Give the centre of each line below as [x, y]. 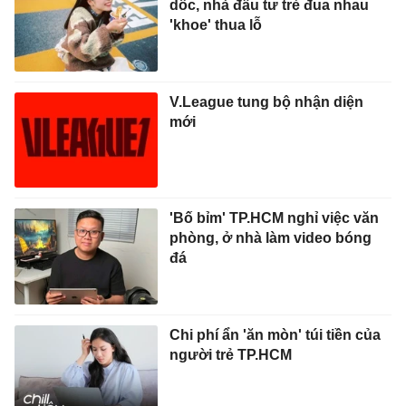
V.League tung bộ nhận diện [266, 101]
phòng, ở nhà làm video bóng [270, 238]
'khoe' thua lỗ [215, 25]
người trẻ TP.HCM [230, 355]
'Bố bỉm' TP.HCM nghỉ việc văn [274, 218]
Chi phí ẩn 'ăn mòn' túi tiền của [275, 335]
